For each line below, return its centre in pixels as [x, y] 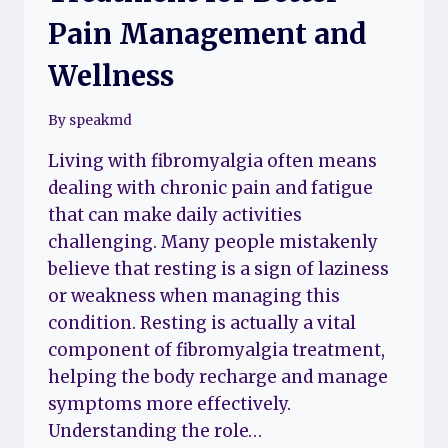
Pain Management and [207, 33]
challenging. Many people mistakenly [213, 242]
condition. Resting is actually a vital [202, 323]
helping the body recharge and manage [218, 377]
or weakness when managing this [194, 296]
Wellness [111, 75]
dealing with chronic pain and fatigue [210, 188]
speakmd [101, 121]
